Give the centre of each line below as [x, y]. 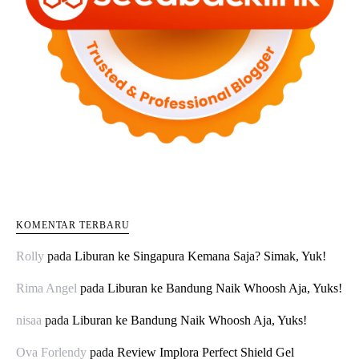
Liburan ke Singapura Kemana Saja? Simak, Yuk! [200, 256]
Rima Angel [46, 288]
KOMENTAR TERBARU [73, 226]
